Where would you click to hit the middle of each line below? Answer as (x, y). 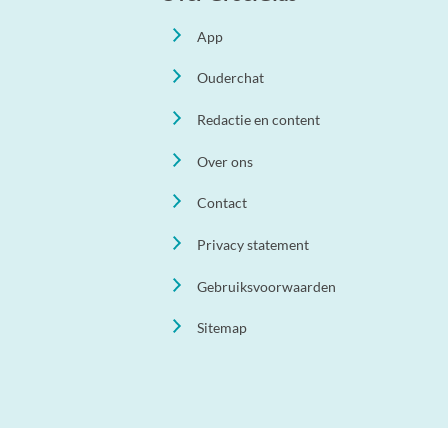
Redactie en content (259, 119)
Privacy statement (253, 244)
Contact (222, 203)
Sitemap (222, 328)
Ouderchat (231, 78)
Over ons (225, 161)
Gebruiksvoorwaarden (267, 286)
